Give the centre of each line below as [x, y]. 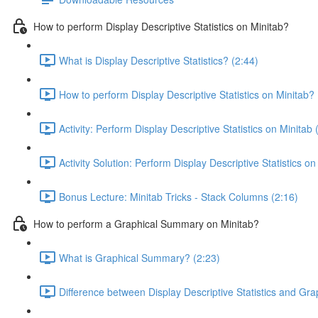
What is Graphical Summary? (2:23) [139, 257]
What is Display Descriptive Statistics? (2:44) [159, 60]
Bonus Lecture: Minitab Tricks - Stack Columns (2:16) [179, 196]
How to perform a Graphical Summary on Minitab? [146, 223]
